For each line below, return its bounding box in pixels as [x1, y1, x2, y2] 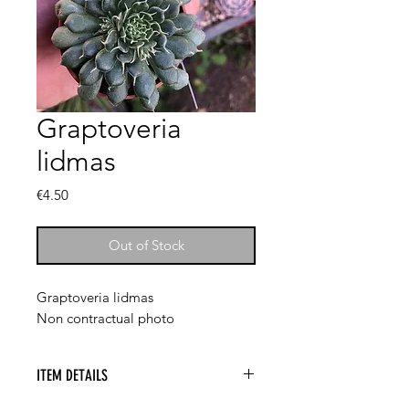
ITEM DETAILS [37, 366, 108, 385]
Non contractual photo [37, 309, 174, 328]
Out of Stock [108, 236, 184, 255]
